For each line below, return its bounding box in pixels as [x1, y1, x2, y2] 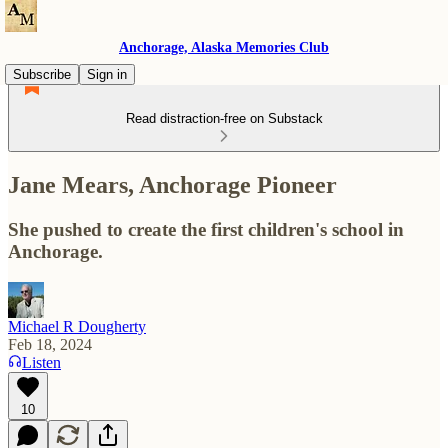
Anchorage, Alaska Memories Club [119, 40, 329, 55]
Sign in [87, 67, 127, 82]
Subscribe [13, 67, 71, 82]
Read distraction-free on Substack [125, 111, 323, 126]
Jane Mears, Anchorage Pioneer [8, 171, 337, 198]
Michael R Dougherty [8, 317, 146, 335]
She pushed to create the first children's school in [8, 218, 404, 240]
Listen [22, 353, 61, 371]
